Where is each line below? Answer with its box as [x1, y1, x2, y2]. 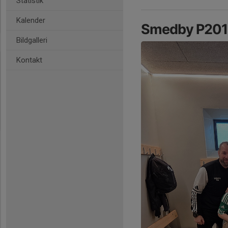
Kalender [16, 16, 45, 25]
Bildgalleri [16, 36, 47, 45]
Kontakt [16, 55, 42, 65]
